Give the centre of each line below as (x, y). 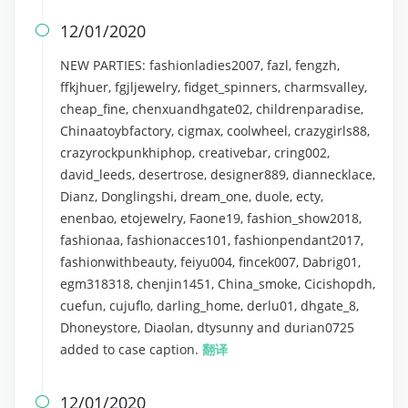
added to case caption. (131, 349)
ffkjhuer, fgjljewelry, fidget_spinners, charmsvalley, (214, 87)
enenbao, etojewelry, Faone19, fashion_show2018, (211, 218)
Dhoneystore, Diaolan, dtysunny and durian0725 (207, 327)
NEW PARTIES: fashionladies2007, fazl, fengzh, (200, 65)
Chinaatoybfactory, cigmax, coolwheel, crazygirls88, (215, 131)
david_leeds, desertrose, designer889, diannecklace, (218, 174)
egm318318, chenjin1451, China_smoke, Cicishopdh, (218, 284)
